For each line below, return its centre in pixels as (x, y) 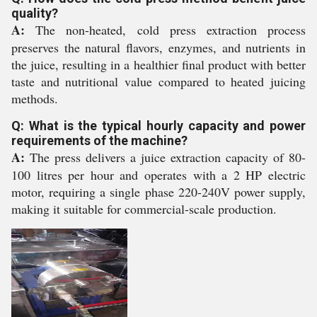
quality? (35, 13)
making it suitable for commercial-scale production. (144, 209)
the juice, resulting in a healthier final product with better (158, 64)
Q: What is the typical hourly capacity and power (158, 126)
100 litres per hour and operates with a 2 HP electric (158, 175)
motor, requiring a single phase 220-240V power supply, (158, 192)
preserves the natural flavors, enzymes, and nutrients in (158, 47)
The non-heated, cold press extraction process (165, 30)
